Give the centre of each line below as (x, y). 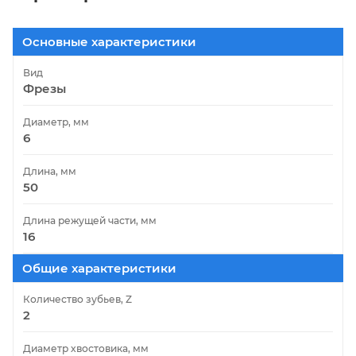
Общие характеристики (99, 268)
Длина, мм (50, 171)
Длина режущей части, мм (90, 220)
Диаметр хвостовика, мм (86, 348)
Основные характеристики (109, 41)
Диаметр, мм (56, 122)
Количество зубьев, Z (77, 299)
